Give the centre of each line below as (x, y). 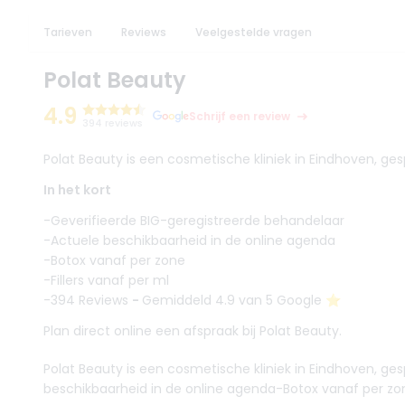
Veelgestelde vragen (254, 32)
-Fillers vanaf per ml (106, 280)
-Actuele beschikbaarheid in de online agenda (189, 240)
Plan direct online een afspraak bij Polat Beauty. (193, 331)
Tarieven (68, 32)
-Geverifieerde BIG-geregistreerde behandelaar (194, 221)
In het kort (77, 190)
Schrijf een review (240, 116)
